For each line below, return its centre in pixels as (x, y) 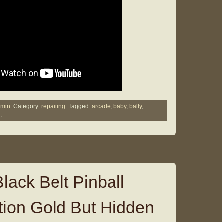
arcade (101, 106)
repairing (53, 106)
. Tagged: (78, 106)
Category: (26, 106)
